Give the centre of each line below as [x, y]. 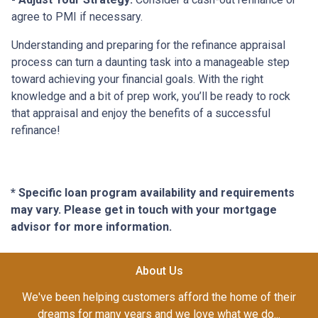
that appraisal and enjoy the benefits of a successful [141, 113]
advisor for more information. [91, 226]
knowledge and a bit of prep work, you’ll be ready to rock [151, 96]
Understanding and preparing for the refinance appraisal [148, 45]
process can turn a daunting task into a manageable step [150, 62]
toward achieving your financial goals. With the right [137, 79]
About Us [159, 270]
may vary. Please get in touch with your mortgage [144, 209]
